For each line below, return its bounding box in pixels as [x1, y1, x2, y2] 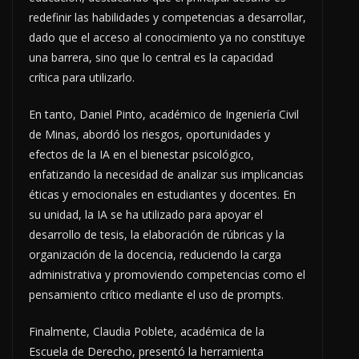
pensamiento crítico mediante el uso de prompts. [29, 287, 284, 303]
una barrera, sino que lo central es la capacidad [29, 50, 273, 66]
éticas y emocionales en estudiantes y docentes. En [29, 187, 296, 203]
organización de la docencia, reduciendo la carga [29, 247, 281, 263]
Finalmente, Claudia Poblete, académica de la [29, 324, 264, 340]
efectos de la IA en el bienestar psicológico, [29, 147, 254, 163]
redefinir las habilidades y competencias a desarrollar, [29, 10, 306, 26]
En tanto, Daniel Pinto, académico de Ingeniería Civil [29, 107, 299, 123]
